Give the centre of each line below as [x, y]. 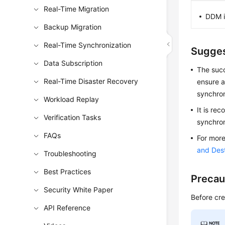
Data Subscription [73, 63]
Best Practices [68, 172]
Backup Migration [73, 27]
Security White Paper [79, 190]
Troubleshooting [70, 153]
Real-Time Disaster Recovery [91, 81]
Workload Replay [72, 99]
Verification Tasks [73, 117]
